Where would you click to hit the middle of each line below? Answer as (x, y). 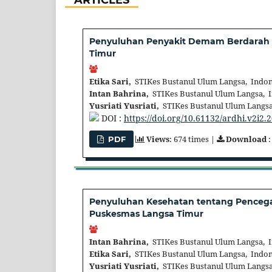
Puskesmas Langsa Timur (146, 214)
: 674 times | (193, 139)
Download (246, 139)
